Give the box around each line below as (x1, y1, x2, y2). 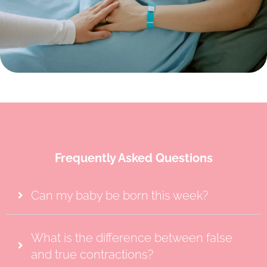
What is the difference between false (31, 230, 232, 245)
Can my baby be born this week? (31, 188, 208, 203)
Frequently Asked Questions (54, 150, 213, 165)
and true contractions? (31, 247, 153, 262)
